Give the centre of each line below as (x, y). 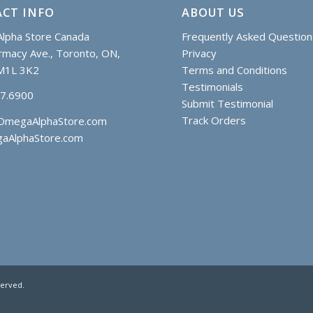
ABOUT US (213, 12)
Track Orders (214, 120)
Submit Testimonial (228, 103)
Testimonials (214, 86)
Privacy (199, 53)
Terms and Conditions (235, 70)
